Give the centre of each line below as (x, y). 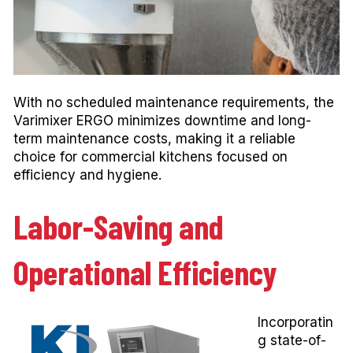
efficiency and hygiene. (87, 175)
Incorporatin (295, 322)
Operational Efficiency (145, 271)
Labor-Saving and (119, 226)
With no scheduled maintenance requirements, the (174, 102)
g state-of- (292, 340)
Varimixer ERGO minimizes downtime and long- (162, 120)
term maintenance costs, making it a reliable (154, 138)
